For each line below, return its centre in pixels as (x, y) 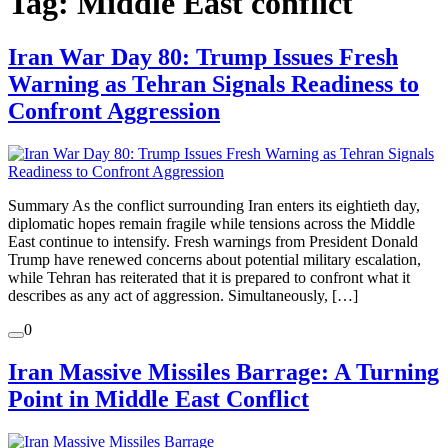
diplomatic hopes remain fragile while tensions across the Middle (211, 223)
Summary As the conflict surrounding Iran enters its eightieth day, (214, 205)
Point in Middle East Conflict (158, 398)
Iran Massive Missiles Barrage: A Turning (223, 371)
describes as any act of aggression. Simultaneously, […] (183, 295)
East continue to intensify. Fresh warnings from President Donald (213, 241)
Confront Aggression (114, 110)
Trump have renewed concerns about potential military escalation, (214, 259)
